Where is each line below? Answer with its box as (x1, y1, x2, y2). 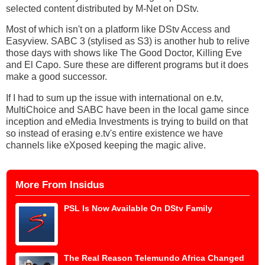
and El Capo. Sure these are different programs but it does (6, 60, 248, 70)
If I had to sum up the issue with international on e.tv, (6, 93, 223, 104)
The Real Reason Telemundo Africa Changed (64, 253, 244, 263)
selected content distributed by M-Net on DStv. (6, 3, 199, 14)
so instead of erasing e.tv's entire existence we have (6, 128, 223, 139)
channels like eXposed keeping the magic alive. (6, 140, 206, 151)
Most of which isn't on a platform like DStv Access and (6, 24, 230, 35)
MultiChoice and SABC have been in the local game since (6, 105, 249, 115)
